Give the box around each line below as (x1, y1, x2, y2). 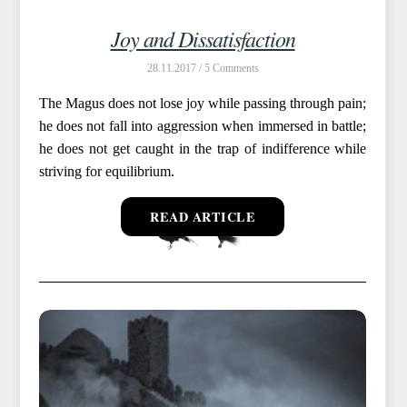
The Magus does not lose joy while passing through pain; (38, 95, 367, 112)
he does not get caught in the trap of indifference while (38, 141, 367, 157)
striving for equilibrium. (38, 164, 174, 180)
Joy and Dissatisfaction (110, 24, 295, 54)
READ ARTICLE (150, 207, 255, 227)
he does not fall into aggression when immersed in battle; (38, 118, 367, 134)
